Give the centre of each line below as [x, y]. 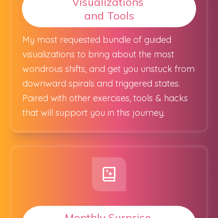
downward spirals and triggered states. [101, 83]
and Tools [109, 16]
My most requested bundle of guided [97, 40]
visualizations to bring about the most [98, 54]
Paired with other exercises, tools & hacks [105, 98]
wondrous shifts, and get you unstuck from [109, 69]
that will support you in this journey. [94, 113]
